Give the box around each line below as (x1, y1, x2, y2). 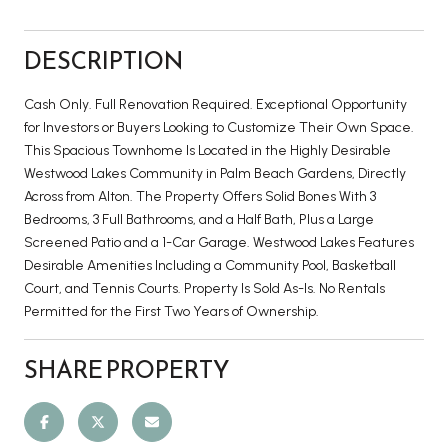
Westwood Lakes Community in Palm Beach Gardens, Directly (24, 164, 406, 182)
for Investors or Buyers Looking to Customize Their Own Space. (24, 118, 414, 136)
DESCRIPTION (24, 42, 183, 79)
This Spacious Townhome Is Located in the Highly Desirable (24, 141, 391, 159)
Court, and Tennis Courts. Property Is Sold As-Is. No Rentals (24, 279, 385, 297)
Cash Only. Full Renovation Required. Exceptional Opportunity (24, 95, 407, 113)
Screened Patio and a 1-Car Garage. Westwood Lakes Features (24, 233, 414, 251)
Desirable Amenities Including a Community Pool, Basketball (24, 256, 396, 274)
